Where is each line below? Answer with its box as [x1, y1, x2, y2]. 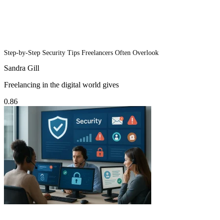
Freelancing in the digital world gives [4, 81, 119, 89]
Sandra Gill [4, 64, 39, 73]
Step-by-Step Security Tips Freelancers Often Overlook [4, 49, 159, 57]
